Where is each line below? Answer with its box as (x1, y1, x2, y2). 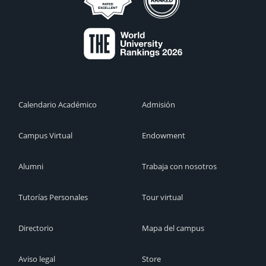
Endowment (142, 130, 185, 141)
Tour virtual (142, 192, 183, 203)
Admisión (142, 99, 175, 110)
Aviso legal (18, 254, 55, 265)
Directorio (18, 223, 53, 234)
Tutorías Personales (18, 192, 88, 203)
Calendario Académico (18, 99, 97, 110)
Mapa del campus (142, 223, 204, 234)
